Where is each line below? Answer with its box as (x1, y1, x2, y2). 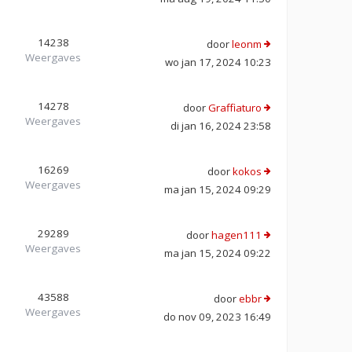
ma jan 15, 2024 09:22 (164, 245, 271, 260)
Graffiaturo (208, 100, 262, 115)
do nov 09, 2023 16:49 (163, 309, 271, 324)
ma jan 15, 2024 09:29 (164, 181, 271, 196)
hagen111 (211, 227, 262, 242)
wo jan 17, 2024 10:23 (165, 54, 271, 69)
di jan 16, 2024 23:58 (170, 118, 271, 133)
